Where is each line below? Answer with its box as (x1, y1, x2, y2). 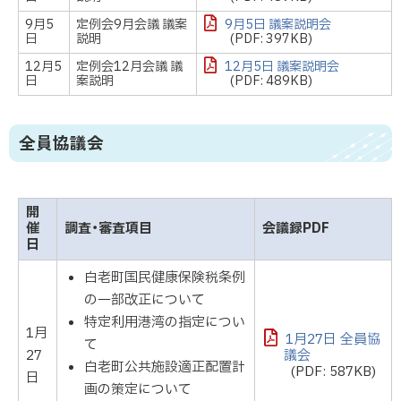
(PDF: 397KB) (229, 30, 312, 49)
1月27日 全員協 (285, 328, 380, 350)
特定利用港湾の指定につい (84, 311, 245, 333)
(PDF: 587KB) (290, 361, 376, 382)
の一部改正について (84, 289, 205, 311)
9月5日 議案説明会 (224, 15, 331, 35)
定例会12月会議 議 (76, 57, 183, 77)
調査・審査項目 (64, 218, 152, 239)
